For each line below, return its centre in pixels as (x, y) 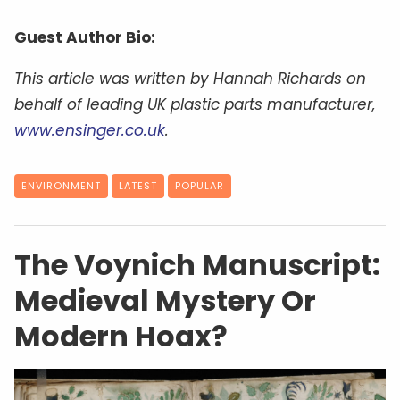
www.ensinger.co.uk (90, 130)
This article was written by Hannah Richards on (190, 78)
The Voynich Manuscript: (197, 264)
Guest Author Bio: (85, 37)
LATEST (138, 185)
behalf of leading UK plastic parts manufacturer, (195, 104)
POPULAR (200, 185)
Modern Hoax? (121, 336)
